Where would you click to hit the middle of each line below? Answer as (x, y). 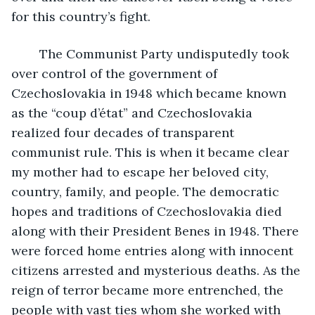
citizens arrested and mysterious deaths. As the (157, 270)
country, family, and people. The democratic (147, 191)
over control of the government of (116, 73)
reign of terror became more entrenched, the (149, 290)
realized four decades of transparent (124, 132)
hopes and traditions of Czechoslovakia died (148, 211)
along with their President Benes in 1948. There (157, 231)
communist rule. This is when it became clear (152, 152)
